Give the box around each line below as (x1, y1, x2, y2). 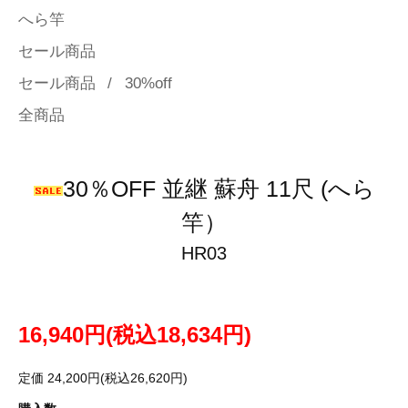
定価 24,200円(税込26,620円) (18, 370, 188, 385)
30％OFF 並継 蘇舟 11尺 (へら (62, 176, 375, 202)
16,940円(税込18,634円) (18, 321, 251, 347)
